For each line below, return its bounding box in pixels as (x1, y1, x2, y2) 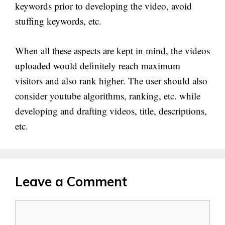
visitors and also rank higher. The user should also (15, 74, 207, 87)
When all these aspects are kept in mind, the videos (15, 44, 210, 57)
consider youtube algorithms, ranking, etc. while (15, 89, 200, 102)
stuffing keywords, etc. (15, 15, 101, 27)
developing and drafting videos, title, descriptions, (15, 104, 207, 117)
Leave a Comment (15, 173, 127, 190)
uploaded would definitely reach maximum (15, 59, 180, 72)
